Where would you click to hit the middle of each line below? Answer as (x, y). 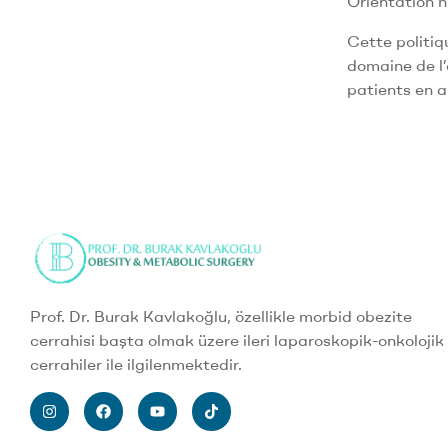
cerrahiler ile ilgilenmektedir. (136, 363)
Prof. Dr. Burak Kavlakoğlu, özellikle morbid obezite (221, 315)
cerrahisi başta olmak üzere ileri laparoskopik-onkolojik (237, 339)
